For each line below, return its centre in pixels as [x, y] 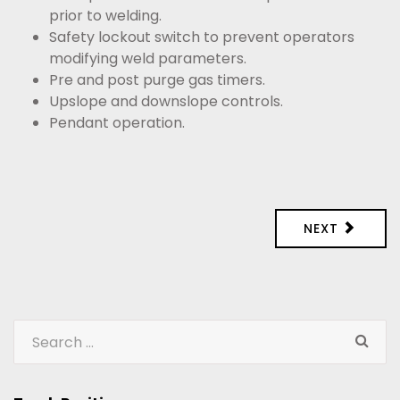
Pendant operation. [117, 123]
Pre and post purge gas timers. [157, 80]
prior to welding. [105, 16]
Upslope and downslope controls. [166, 101]
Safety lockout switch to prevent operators [202, 37]
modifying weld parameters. [148, 58]
